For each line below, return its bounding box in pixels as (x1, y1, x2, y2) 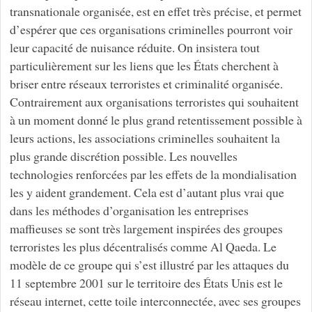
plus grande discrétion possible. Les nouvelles (9, 147, 237, 164)
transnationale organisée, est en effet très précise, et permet (9, 2, 302, 19)
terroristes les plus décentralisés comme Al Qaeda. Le (9, 237, 276, 255)
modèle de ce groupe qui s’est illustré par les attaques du (9, 256, 289, 273)
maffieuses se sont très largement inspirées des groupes (9, 219, 283, 237)
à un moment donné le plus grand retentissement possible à (9, 111, 302, 128)
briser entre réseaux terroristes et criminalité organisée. (9, 75, 283, 92)
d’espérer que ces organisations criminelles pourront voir (9, 20, 292, 38)
